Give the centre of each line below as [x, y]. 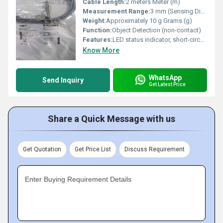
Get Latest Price [167, 84]
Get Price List [93, 149]
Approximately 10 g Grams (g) [149, 21]
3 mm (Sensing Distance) [175, 11]
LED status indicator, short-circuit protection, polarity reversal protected [156, 40]
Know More [101, 50]
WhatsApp [165, 77]
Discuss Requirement [155, 149]
